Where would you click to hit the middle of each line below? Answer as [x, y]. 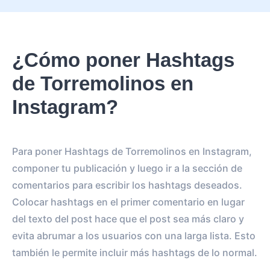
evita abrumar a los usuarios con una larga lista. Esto [134, 236]
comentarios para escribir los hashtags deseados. [127, 185]
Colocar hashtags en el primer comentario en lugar [128, 202]
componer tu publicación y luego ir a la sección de [127, 168]
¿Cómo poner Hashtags [123, 60]
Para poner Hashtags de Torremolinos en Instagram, [132, 151]
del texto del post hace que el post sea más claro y [128, 219]
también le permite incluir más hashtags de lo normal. [135, 253]
